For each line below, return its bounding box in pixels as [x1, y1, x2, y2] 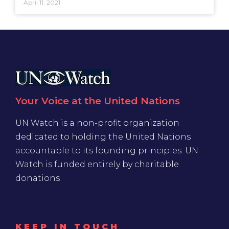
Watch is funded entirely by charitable [15, 159, 179, 170]
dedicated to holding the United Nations [15, 132, 191, 142]
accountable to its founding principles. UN [15, 146, 198, 156]
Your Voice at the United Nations [15, 95, 180, 107]
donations [15, 173, 60, 184]
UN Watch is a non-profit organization [15, 118, 179, 128]
